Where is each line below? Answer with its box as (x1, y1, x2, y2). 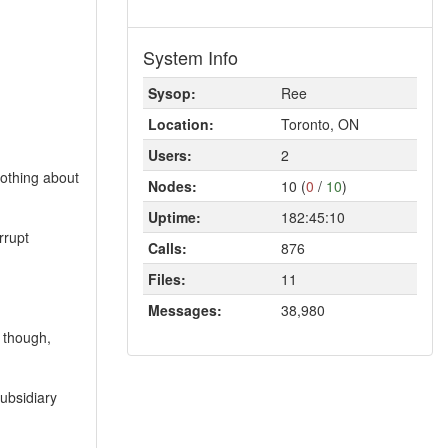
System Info (143, 44, 238, 70)
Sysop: (148, 83, 196, 103)
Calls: (148, 238, 187, 258)
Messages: (148, 300, 222, 320)
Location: (148, 114, 214, 134)
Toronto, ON (281, 114, 359, 134)
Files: (148, 269, 186, 289)
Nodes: (148, 176, 197, 196)
